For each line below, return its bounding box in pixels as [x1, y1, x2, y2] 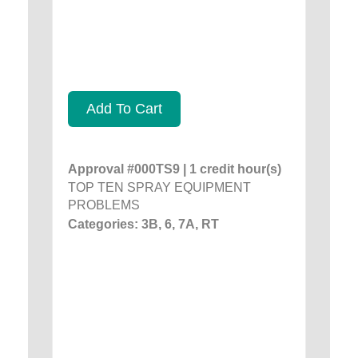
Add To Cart [86, 100, 162, 117]
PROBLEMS [68, 197, 140, 212]
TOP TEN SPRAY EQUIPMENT [68, 180, 251, 194]
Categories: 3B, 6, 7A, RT [68, 217, 219, 231]
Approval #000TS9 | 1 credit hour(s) [68, 161, 281, 176]
